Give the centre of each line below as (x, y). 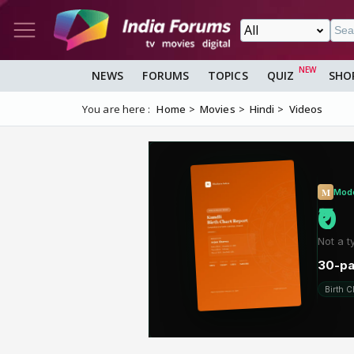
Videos (306, 109)
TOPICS (228, 76)
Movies (218, 109)
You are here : (117, 109)
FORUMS (166, 76)
